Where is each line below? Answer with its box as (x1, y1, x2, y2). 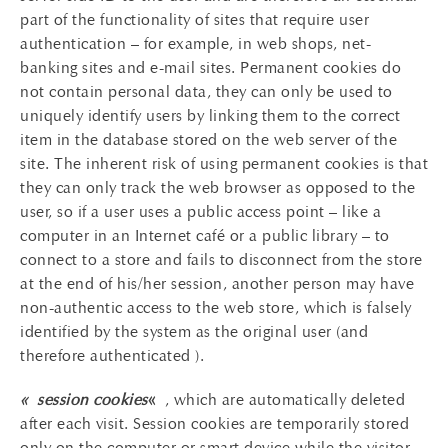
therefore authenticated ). (20, 346, 204, 365)
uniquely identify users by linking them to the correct (20, 106, 400, 125)
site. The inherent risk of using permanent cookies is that (20, 154, 428, 173)
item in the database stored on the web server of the (20, 130, 397, 149)
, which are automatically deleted (164, 390, 405, 409)
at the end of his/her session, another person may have (20, 274, 414, 293)
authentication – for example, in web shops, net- (20, 34, 371, 53)
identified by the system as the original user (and (20, 322, 368, 341)
